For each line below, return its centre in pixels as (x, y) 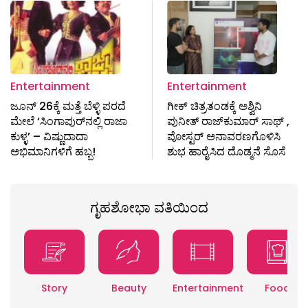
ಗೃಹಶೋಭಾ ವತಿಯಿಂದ (149, 208)
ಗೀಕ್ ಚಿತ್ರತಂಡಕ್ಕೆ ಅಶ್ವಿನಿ (214, 107)
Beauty (129, 288)
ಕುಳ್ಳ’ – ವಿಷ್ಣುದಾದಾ (49, 137)
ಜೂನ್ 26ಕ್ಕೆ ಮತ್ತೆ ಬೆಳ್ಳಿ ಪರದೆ (68, 107)
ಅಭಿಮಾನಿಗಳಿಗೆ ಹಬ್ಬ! (53, 152)
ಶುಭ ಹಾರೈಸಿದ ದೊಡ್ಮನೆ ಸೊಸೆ (226, 152)
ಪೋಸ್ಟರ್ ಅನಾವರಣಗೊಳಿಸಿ (223, 137)
